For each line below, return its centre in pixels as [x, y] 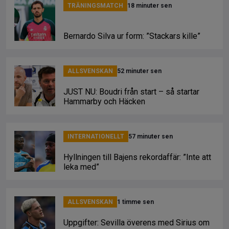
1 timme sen [135, 202]
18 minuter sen [150, 6]
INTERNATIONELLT [96, 136]
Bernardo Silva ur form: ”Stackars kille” [132, 36]
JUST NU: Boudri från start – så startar [131, 92]
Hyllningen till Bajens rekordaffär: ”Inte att [137, 157]
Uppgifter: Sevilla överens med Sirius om [136, 223]
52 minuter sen [139, 71]
